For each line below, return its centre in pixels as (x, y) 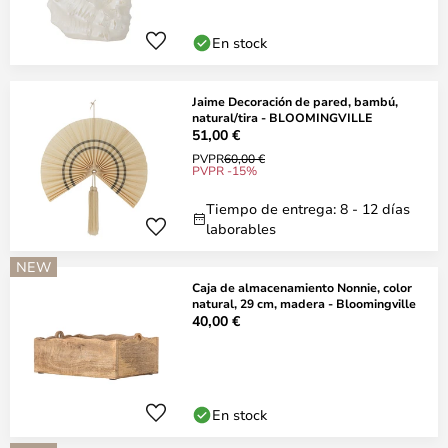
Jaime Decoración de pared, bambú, (295, 101)
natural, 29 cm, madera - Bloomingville (304, 303)
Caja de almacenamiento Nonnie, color (302, 287)
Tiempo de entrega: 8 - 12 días (308, 208)
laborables (241, 228)
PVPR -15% (224, 170)
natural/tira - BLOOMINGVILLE (282, 117)
